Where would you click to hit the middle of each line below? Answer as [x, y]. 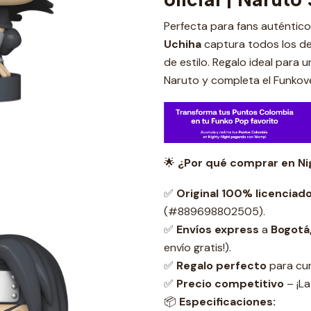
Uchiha [184, 44]
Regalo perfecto [221, 265]
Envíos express [218, 229]
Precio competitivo [230, 283]
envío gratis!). [197, 247]
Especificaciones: [227, 301]
